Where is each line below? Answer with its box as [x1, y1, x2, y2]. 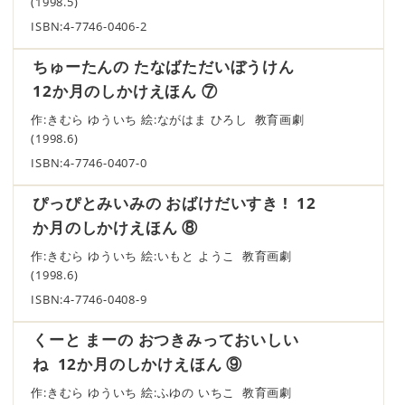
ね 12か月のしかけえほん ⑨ [33, 353, 243, 374]
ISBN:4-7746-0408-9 [31, 291, 147, 307]
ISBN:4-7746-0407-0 [31, 155, 147, 171]
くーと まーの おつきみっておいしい [33, 328, 299, 350]
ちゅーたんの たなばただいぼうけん [33, 55, 299, 77]
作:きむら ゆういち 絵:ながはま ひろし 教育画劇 [31, 111, 317, 127]
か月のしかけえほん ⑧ [33, 216, 199, 238]
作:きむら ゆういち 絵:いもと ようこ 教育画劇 [31, 248, 305, 264]
